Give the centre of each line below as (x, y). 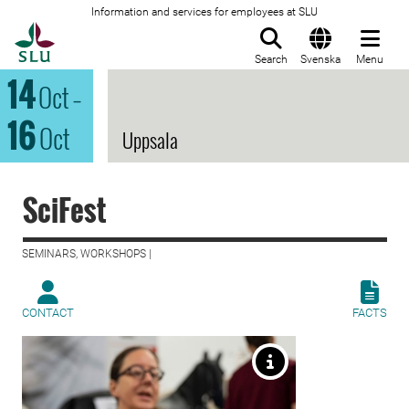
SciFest (64, 210)
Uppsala (150, 140)
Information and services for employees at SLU (204, 12)
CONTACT (48, 313)
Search (271, 59)
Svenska (320, 59)
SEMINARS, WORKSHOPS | (87, 254)
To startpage (100, 32)
